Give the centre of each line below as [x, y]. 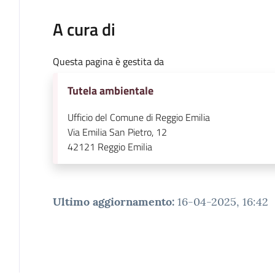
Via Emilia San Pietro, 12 [117, 132]
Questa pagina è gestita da [108, 61]
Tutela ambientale [110, 90]
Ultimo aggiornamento [112, 201]
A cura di [84, 29]
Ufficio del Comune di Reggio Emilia [138, 117]
